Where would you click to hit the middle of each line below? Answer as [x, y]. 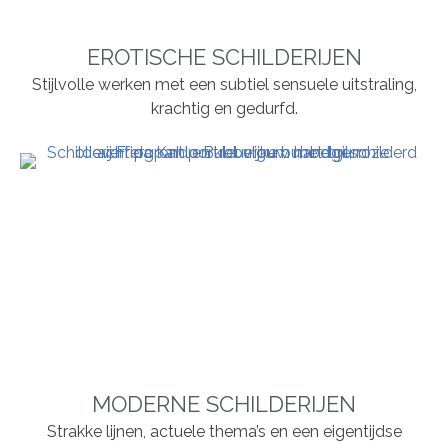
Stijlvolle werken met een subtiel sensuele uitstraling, [224, 85]
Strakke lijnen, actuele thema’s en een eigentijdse [224, 432]
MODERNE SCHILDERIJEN [224, 404]
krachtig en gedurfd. [224, 109]
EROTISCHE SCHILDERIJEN [224, 57]
